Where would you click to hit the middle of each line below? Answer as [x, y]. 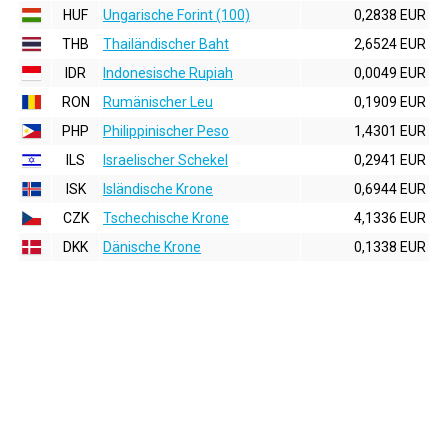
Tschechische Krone [166, 218]
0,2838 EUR [390, 15]
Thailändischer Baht [166, 44]
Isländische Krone [158, 189]
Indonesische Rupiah [168, 73]
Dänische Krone [152, 247]
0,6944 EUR [390, 189]
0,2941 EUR [390, 160]
